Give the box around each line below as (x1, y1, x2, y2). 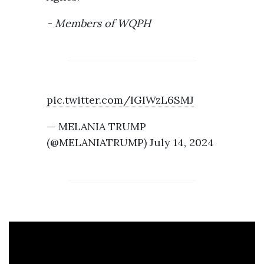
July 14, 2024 (150, 135, 214, 149)
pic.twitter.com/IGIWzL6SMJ (47, 93, 194, 107)
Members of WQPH (55, 16, 151, 30)
